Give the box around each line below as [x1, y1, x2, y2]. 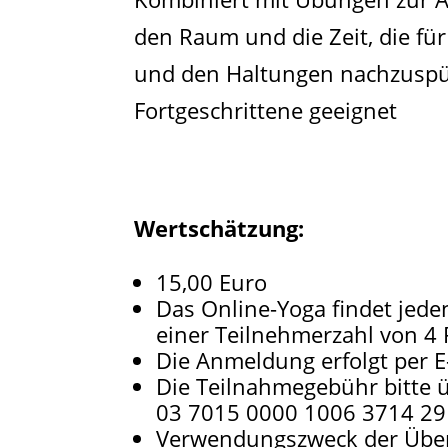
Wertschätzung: [134, 212, 305, 243]
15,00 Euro [156, 266, 268, 297]
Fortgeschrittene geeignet [134, 94, 398, 125]
